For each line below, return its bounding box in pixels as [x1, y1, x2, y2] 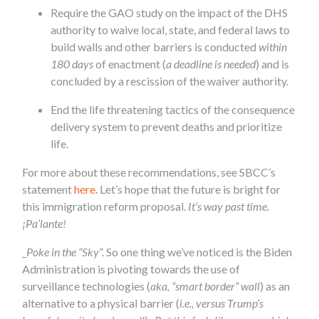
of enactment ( [95, 56, 167, 70]
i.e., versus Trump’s [179, 296, 264, 310]
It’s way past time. [188, 199, 270, 213]
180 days [51, 56, 96, 70]
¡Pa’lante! [22, 216, 67, 230]
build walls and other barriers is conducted [51, 39, 259, 53]
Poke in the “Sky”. [26, 244, 107, 258]
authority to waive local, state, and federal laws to [51, 22, 291, 36]
